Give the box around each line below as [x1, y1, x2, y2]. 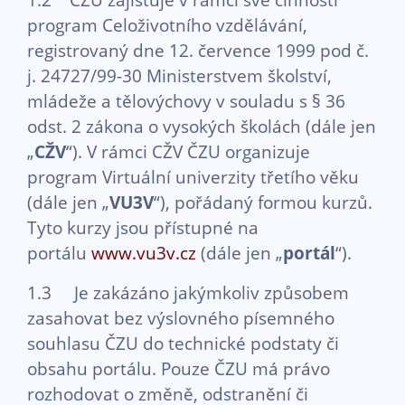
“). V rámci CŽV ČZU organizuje [66, 139, 310, 164]
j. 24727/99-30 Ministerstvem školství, [27, 63, 332, 88]
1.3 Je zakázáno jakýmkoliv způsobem [27, 280, 349, 305]
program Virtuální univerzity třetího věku [27, 165, 359, 189]
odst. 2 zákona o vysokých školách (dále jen [27, 114, 376, 138]
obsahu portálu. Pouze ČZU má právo [27, 356, 330, 381]
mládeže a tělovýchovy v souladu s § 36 [27, 89, 345, 113]
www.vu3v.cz [91, 240, 196, 265]
